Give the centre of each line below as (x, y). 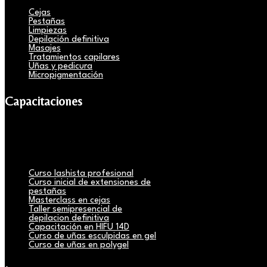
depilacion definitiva (69, 218)
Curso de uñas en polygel (79, 245)
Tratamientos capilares (74, 57)
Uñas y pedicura (60, 66)
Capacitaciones (44, 101)
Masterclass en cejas (69, 200)
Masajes (45, 48)
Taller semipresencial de (75, 209)
